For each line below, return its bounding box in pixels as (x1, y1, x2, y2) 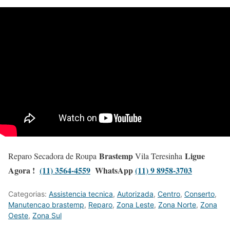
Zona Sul (32, 211, 62, 220)
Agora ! (8, 164, 40, 177)
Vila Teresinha (133, 150, 185, 162)
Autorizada (117, 189, 154, 199)
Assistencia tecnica (49, 189, 113, 199)
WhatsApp (95, 164, 135, 177)
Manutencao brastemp (8, 200, 84, 209)
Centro (158, 189, 180, 199)
